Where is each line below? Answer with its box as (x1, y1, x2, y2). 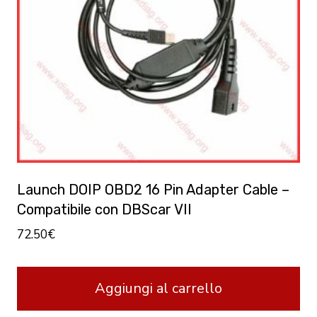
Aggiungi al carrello (95, 278, 222, 298)
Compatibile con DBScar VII (17, 201, 192, 219)
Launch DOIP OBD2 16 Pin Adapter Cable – (17, 181, 289, 199)
